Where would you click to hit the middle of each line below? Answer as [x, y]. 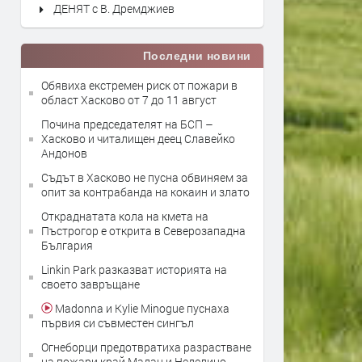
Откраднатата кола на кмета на [125, 216]
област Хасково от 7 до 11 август [129, 100]
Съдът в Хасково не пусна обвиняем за [145, 177]
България [67, 245]
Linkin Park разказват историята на [134, 269]
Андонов [64, 153]
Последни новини [197, 56]
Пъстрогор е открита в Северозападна [143, 231]
